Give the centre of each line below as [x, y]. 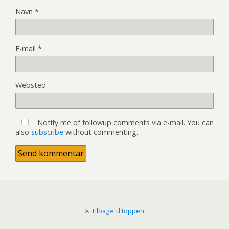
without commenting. [101, 132]
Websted [31, 85]
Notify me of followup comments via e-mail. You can [124, 122]
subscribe [47, 132]
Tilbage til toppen [118, 210]
